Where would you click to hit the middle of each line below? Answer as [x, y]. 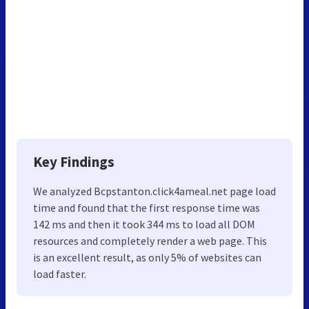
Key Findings [74, 161]
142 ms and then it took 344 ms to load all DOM [144, 224]
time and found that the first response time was [147, 207]
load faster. [60, 273]
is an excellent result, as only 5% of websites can [147, 257]
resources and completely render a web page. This [150, 240]
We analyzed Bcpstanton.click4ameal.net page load [154, 191]
